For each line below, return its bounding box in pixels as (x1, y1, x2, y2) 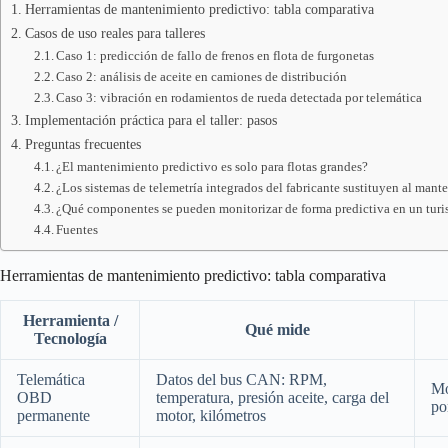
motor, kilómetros (156, 406, 266, 424)
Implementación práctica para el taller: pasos (24, 112, 277, 128)
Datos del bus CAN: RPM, (156, 370, 327, 388)
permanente (17, 406, 90, 424)
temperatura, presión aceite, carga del (156, 388, 389, 406)
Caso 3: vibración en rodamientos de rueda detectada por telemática (56, 90, 423, 105)
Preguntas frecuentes (24, 136, 141, 152)
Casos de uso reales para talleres (24, 25, 205, 41)
